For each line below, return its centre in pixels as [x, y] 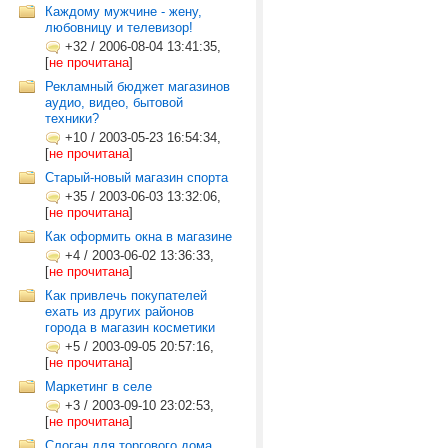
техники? [72, 118]
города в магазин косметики [130, 327]
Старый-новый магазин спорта [136, 177]
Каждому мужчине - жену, [123, 11]
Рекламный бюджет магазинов [137, 86]
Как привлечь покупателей [126, 295]
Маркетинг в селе [98, 386]
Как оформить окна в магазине [138, 236]
